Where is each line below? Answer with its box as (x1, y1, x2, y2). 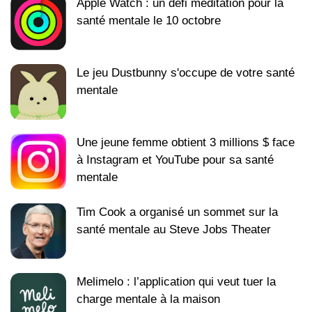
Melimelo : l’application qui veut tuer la (77, 274, 276, 288)
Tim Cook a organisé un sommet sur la (77, 205, 278, 219)
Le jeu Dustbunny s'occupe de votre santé (77, 65, 295, 79)
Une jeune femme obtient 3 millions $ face (77, 135, 295, 149)
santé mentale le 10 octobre (77, 13, 221, 27)
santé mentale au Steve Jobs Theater (77, 222, 271, 236)
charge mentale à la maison (77, 292, 220, 306)
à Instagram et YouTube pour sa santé (77, 153, 274, 166)
